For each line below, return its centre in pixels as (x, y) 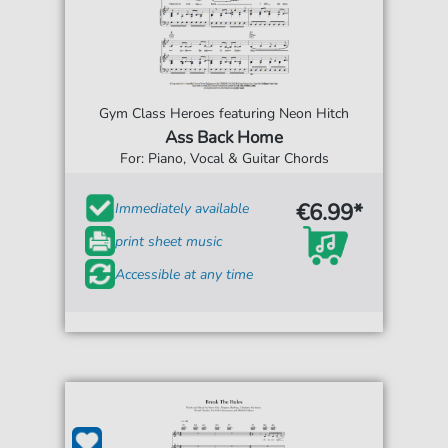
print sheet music (169, 241)
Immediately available (182, 208)
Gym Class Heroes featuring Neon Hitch (224, 113)
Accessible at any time (184, 274)
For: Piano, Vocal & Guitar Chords (224, 158)
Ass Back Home (224, 137)
